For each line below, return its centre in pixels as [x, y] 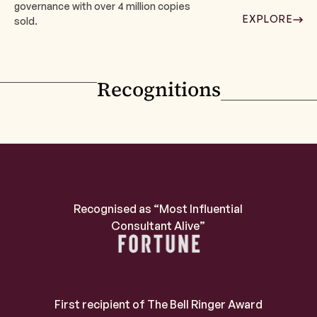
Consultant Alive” [158, 225]
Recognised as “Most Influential [158, 208]
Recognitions [158, 89]
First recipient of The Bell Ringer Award [158, 305]
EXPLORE [267, 19]
